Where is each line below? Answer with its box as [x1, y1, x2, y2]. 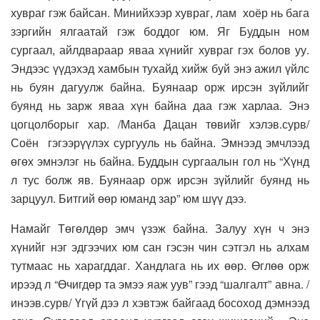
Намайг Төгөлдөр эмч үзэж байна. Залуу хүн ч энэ [11, 220, 309, 237]
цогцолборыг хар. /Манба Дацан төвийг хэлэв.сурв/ [11, 116, 309, 133]
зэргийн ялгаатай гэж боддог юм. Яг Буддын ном [11, 23, 309, 40]
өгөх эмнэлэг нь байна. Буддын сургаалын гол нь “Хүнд [11, 153, 309, 170]
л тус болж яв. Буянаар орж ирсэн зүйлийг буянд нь [11, 171, 309, 189]
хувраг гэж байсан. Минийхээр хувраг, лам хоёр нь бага [11, 4, 309, 21]
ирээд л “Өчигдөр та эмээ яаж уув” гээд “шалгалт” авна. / [11, 276, 309, 293]
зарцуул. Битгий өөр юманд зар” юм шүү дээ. [11, 190, 246, 207]
